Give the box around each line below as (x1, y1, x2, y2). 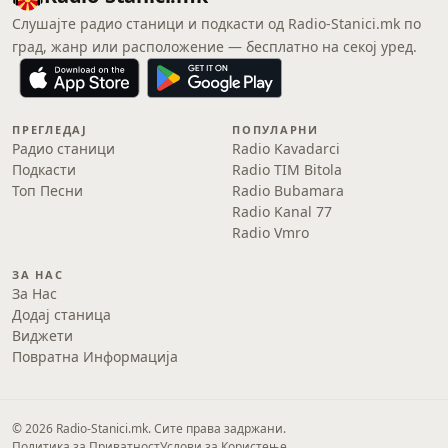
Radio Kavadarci (232, 139, 340, 158)
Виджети (12, 326, 73, 345)
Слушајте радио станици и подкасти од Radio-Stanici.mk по (12, 14, 421, 33)
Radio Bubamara (232, 181, 344, 200)
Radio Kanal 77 (232, 202, 332, 221)
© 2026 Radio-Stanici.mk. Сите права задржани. (12, 420, 286, 437)
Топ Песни (12, 181, 83, 200)
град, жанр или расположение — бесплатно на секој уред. (12, 37, 417, 56)
